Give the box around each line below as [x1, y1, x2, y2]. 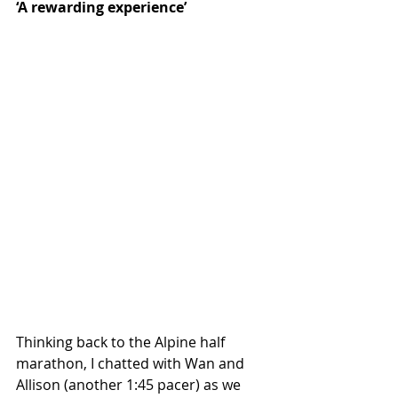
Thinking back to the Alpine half [16, 332, 228, 353]
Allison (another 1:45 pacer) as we [16, 375, 244, 395]
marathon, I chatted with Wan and [16, 354, 248, 374]
